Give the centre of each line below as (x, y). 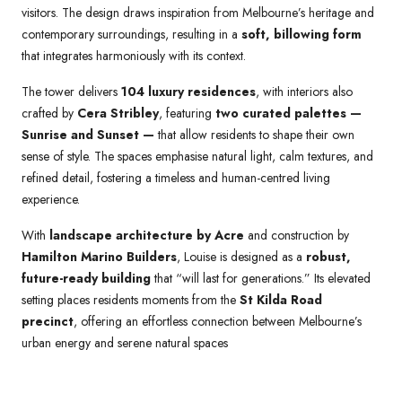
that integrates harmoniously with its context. (134, 55)
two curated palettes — (288, 113)
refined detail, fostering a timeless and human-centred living (176, 177)
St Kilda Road (281, 299)
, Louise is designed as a (241, 256)
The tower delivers (71, 91)
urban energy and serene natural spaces (125, 342)
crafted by (49, 113)
